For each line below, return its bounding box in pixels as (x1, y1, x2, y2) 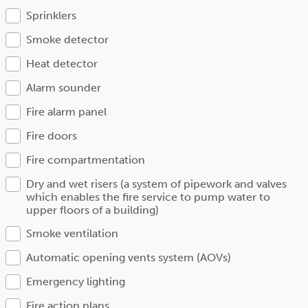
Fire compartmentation (26, 153, 145, 166)
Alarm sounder (26, 81, 101, 94)
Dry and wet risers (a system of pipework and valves (26, 177, 287, 190)
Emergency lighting (26, 275, 125, 288)
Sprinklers (26, 9, 76, 22)
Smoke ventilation (26, 227, 118, 240)
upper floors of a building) (26, 203, 159, 217)
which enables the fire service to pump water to (26, 190, 270, 203)
